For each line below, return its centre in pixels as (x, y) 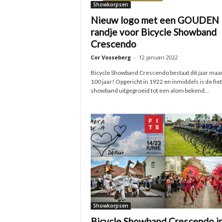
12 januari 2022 (158, 57)
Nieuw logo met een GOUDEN (155, 20)
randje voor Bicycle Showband (153, 32)
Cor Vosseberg (111, 57)
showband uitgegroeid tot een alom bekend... (150, 90)
